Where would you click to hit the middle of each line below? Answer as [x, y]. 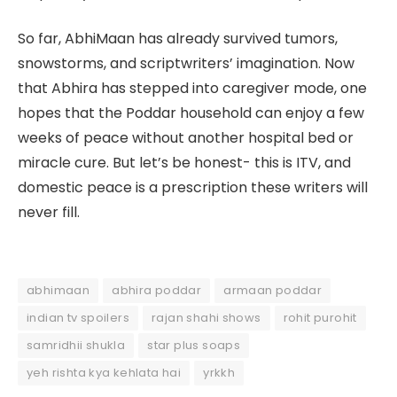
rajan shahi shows [206, 317]
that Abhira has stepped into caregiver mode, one [192, 89]
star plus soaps [194, 345]
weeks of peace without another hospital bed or [186, 138]
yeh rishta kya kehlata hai [104, 372]
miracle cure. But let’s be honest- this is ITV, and [184, 163]
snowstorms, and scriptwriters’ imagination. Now [186, 64]
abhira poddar [157, 290]
